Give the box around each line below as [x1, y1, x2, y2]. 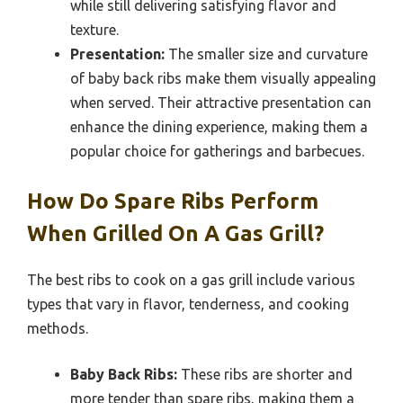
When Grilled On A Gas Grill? [27, 220, 324, 246]
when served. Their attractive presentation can [70, 94, 372, 111]
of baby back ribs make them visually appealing [70, 69, 376, 86]
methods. [27, 319, 88, 336]
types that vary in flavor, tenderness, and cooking [27, 295, 349, 312]
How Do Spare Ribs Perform [27, 188, 318, 213]
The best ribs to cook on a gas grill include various [27, 271, 355, 288]
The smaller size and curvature [165, 45, 368, 62]
